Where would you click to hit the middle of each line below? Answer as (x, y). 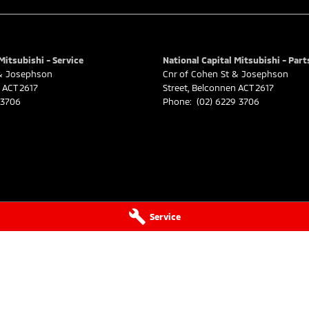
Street (175, 87)
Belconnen (214, 87)
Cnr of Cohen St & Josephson (226, 73)
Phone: (178, 101)
